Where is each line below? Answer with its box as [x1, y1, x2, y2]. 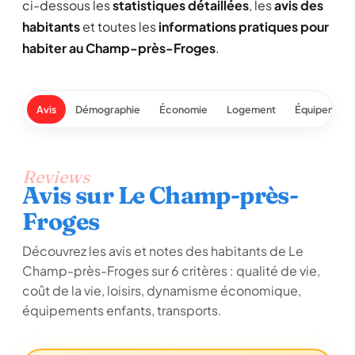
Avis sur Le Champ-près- [22, 181, 299, 210]
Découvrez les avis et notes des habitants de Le [22, 242, 303, 259]
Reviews [22, 166, 90, 188]
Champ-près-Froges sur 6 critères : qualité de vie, [22, 262, 320, 279]
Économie [159, 103, 208, 116]
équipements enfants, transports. [22, 302, 222, 319]
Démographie [75, 103, 140, 116]
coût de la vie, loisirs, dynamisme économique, [22, 282, 301, 299]
